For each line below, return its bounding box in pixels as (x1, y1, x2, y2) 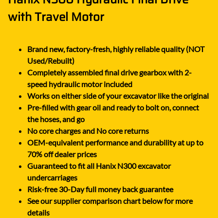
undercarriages (27, 172, 77, 182)
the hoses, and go (27, 114, 85, 124)
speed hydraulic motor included (27, 79, 132, 89)
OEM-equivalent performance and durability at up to (27, 137, 203, 147)
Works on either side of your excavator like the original (27, 91, 209, 100)
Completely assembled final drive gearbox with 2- (27, 67, 192, 77)
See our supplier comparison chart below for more (27, 196, 193, 205)
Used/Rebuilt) (27, 55, 74, 65)
